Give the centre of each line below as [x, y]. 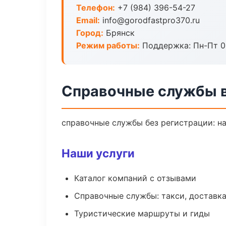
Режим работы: [108, 45]
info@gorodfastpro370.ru [150, 20]
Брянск [119, 33]
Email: [88, 20]
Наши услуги [98, 153]
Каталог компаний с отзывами [135, 178]
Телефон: [96, 8]
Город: [90, 33]
